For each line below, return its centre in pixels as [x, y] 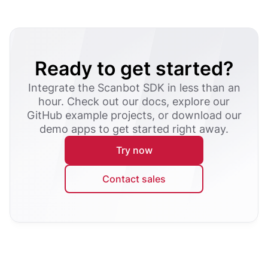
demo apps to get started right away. [134, 129]
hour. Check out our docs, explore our [134, 101]
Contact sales [134, 179]
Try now [134, 150]
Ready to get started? [134, 68]
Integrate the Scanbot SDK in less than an [134, 87]
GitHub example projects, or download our [134, 115]
